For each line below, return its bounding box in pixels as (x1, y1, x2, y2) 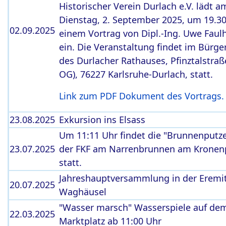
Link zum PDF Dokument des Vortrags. (59, 90, 224, 102)
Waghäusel (59, 186, 106, 198)
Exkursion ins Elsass (59, 114, 145, 126)
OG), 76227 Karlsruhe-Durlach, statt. (59, 68, 213, 80)
